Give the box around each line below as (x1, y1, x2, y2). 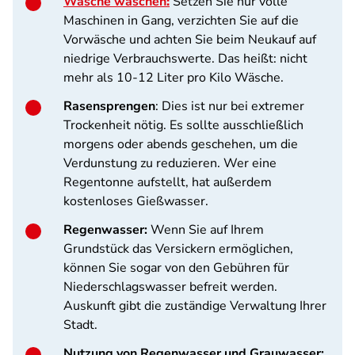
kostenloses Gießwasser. (63, 193, 208, 210)
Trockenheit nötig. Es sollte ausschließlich (63, 116, 303, 134)
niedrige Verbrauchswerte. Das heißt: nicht (63, 50, 307, 67)
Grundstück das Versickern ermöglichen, (63, 240, 293, 258)
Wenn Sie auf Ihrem (147, 221, 264, 239)
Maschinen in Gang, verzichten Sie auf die (63, 12, 299, 29)
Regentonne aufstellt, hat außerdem (63, 174, 272, 191)
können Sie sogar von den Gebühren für (63, 259, 289, 277)
